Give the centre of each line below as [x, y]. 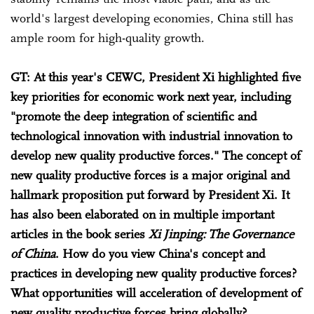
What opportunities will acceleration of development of [156, 293]
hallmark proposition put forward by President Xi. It [150, 194]
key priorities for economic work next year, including [151, 96]
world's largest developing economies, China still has [152, 18]
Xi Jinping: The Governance [221, 234]
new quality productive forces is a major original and [150, 175]
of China [33, 253]
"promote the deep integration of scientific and [134, 116]
